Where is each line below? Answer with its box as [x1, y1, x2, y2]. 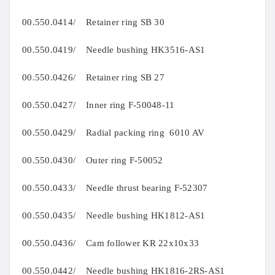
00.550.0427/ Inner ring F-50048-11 [22, 100, 175, 110]
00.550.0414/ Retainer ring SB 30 [22, 17, 165, 28]
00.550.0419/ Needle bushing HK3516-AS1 [22, 45, 206, 55]
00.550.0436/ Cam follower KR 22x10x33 [22, 238, 199, 249]
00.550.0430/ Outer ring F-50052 [22, 155, 163, 166]
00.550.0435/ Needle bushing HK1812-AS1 [22, 211, 206, 221]
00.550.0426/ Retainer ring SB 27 [22, 72, 165, 83]
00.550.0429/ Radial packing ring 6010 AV [22, 128, 204, 138]
